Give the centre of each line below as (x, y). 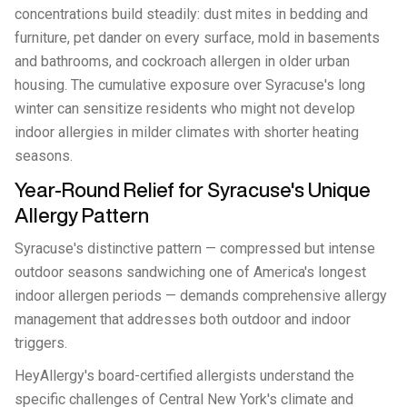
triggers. (41, 343)
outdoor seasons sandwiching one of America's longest (190, 272)
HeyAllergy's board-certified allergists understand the (184, 376)
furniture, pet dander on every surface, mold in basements (197, 38)
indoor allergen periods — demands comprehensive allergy (201, 296)
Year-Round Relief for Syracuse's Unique (193, 190)
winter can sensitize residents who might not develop (185, 109)
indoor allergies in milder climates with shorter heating (187, 132)
